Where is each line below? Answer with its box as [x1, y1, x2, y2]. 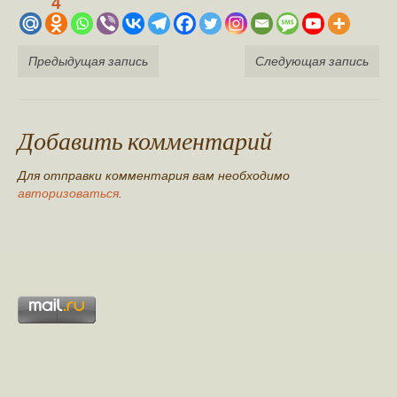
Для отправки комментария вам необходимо [18, 168, 290, 183]
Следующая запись [255, 54, 369, 69]
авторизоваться [18, 186, 119, 201]
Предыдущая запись [28, 54, 148, 69]
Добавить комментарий [18, 125, 272, 156]
